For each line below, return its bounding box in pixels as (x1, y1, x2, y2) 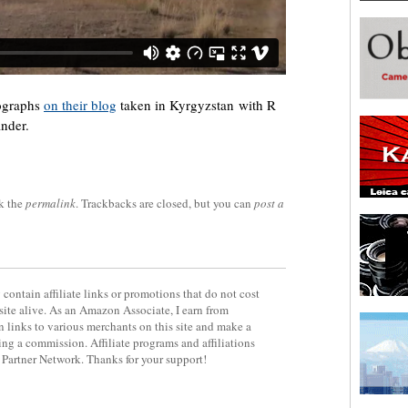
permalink (25, 195, 76, 211)
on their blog (44, 96, 117, 114)
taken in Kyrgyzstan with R (117, 96, 276, 114)
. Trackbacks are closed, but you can (76, 195, 254, 211)
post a (254, 195, 284, 211)
